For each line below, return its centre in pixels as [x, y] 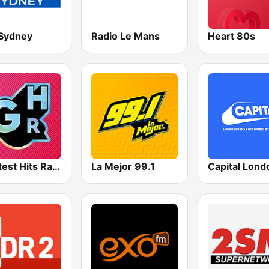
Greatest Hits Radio [56, 166]
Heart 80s [231, 36]
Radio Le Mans [126, 36]
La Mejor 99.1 [123, 166]
